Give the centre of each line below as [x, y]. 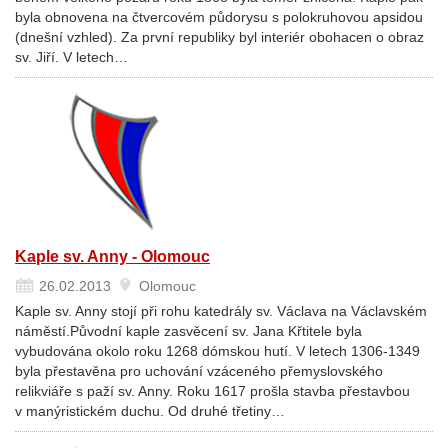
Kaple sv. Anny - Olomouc [112, 256]
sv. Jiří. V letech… [71, 57]
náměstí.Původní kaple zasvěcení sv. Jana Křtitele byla [188, 331]
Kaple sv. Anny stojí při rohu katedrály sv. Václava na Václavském [221, 311]
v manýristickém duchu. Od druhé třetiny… [150, 411]
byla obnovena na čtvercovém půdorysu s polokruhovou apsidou [219, 17]
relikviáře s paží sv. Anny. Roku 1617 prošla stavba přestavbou [212, 391]
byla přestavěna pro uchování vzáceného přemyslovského [199, 371]
